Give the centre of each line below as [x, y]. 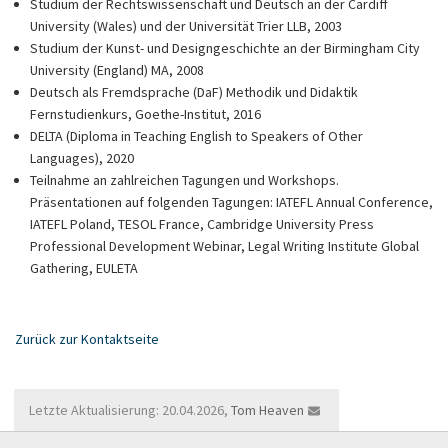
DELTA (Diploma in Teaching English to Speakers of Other [196, 136]
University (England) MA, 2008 [117, 70]
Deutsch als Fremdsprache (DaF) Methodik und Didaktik [194, 92]
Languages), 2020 [82, 158]
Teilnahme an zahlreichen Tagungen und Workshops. [184, 180]
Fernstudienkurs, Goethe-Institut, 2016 [145, 114]
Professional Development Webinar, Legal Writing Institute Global [224, 246]
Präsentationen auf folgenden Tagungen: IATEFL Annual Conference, [231, 202]
